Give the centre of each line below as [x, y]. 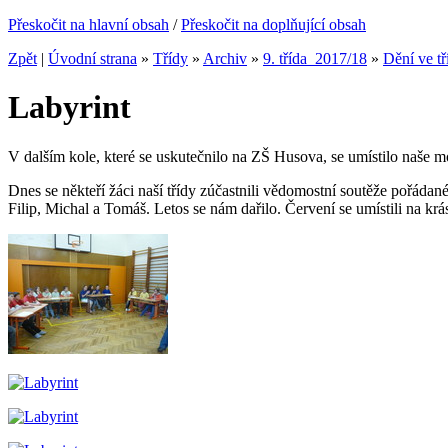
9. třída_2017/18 [315, 58]
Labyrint [69, 107]
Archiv [225, 58]
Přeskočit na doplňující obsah [273, 24]
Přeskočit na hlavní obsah [88, 24]
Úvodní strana [92, 58]
